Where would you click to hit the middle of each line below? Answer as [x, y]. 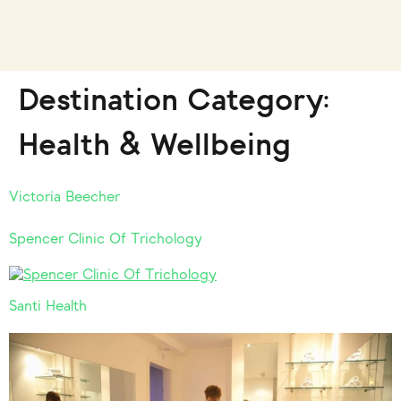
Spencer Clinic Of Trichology [106, 239]
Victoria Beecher [64, 196]
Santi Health [48, 306]
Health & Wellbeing [154, 145]
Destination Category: [174, 100]
